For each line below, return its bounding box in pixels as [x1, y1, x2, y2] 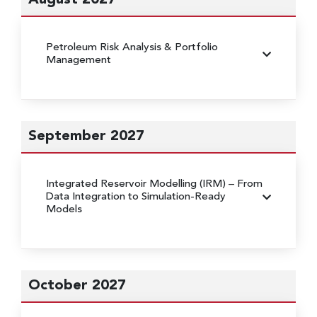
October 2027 [28, 278, 126, 293]
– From [229, 178, 263, 190]
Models [46, 204, 82, 215]
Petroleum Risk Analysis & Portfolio [46, 42, 218, 53]
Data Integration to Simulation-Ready [46, 191, 226, 202]
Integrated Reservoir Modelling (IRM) [46, 178, 229, 190]
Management [46, 54, 111, 66]
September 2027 [28, 129, 144, 144]
